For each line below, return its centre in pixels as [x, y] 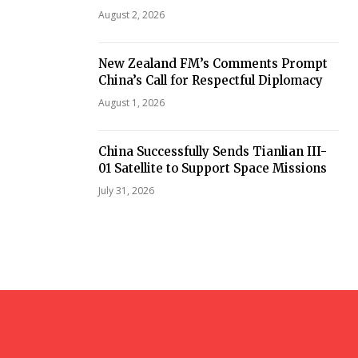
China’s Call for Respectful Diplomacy [210, 80]
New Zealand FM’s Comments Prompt [213, 64]
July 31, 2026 [126, 191]
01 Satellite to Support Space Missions [212, 168]
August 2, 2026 [131, 15]
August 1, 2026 [131, 103]
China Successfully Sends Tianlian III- [212, 151]
